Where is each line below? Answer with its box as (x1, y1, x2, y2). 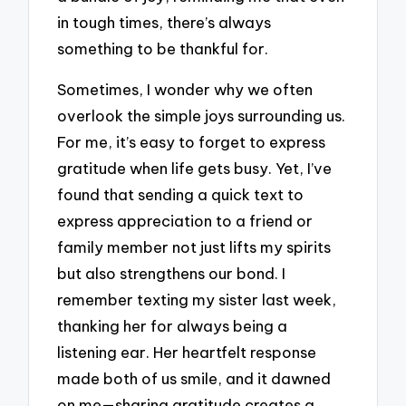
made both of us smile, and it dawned (57, 368, 332, 388)
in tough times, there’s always (57, 13, 272, 33)
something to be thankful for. (57, 39, 269, 59)
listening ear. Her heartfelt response (57, 342, 317, 362)
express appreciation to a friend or (57, 210, 314, 230)
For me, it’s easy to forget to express (57, 131, 326, 151)
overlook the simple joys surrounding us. (57, 105, 346, 125)
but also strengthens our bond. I (57, 263, 286, 283)
